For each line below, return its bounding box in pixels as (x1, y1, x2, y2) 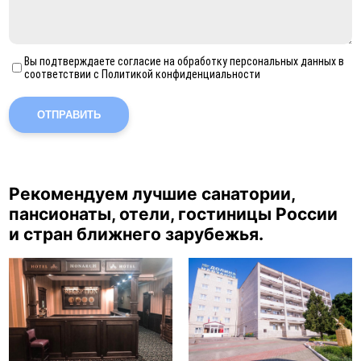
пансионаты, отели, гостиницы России (9, 203, 338, 224)
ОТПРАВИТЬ (37, 109, 102, 122)
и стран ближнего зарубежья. (9, 223, 264, 244)
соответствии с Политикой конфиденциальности (23, 68, 260, 81)
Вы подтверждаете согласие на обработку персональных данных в (23, 55, 344, 68)
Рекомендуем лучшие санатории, (9, 183, 296, 204)
